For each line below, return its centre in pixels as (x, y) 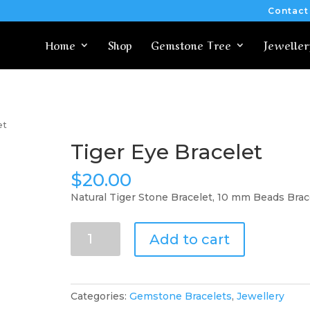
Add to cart (190, 239)
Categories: (100, 296)
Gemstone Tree (191, 45)
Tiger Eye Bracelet (166, 152)
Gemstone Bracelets (180, 296)
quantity (90, 276)
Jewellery (260, 296)
